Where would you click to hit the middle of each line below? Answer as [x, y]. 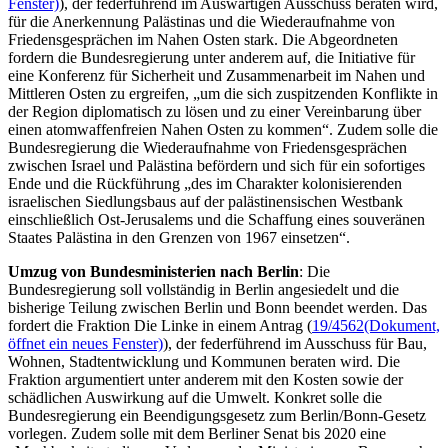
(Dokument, [402, 325]
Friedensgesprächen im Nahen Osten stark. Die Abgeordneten [203, 39]
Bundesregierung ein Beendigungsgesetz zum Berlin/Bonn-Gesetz [217, 415]
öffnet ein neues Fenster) [85, 343]
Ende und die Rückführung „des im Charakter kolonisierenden [205, 183]
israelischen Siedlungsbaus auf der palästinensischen [174, 201]
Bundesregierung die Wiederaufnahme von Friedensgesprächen [207, 147]
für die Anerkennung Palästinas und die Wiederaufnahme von [201, 21]
